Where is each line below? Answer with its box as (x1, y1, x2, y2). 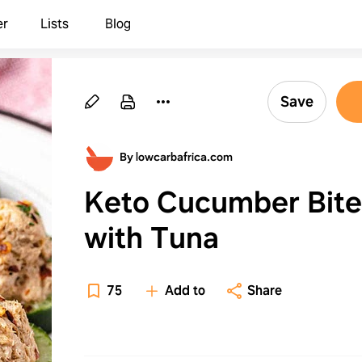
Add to (165, 282, 205, 299)
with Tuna (84, 218, 219, 257)
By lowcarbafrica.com (120, 149, 233, 164)
